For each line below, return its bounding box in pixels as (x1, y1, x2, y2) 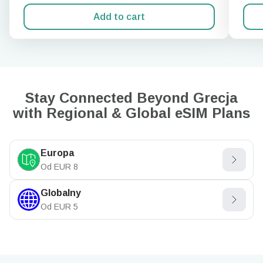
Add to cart (93, 11, 145, 22)
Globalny (41, 188, 81, 198)
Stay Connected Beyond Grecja (25, 90, 238, 106)
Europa (41, 148, 74, 158)
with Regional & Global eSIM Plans (13, 105, 250, 121)
